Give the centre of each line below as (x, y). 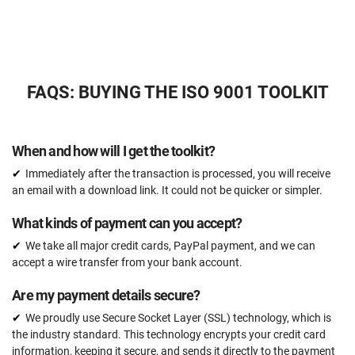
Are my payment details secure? (106, 296)
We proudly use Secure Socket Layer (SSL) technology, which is (178, 318)
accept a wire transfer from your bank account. (127, 263)
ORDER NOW (177, 113)
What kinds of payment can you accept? (127, 223)
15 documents (95, 31)
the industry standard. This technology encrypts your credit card (169, 335)
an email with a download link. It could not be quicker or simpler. (167, 191)
